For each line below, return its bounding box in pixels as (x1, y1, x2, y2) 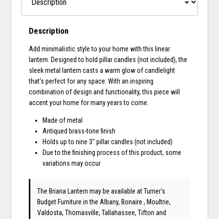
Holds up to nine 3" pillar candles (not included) (43, 137, 173, 146)
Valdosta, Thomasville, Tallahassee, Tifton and (37, 208, 167, 217)
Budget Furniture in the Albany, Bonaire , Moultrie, (37, 197, 171, 206)
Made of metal (43, 116, 83, 124)
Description (29, 25, 69, 36)
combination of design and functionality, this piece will (29, 88, 180, 96)
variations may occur (43, 159, 101, 167)
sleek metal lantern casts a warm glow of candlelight (29, 66, 175, 74)
